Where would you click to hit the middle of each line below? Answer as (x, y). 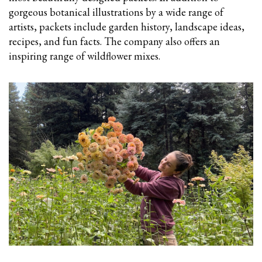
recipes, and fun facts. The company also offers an (114, 41)
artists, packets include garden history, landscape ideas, (127, 26)
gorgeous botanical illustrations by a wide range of (116, 12)
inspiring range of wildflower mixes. (85, 56)
